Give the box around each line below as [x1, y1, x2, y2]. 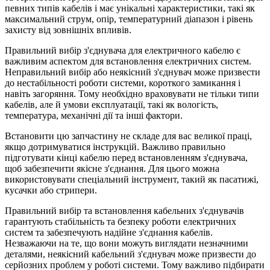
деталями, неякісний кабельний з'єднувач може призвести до [5, 248, 256, 259]
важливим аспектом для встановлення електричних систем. [5, 55, 251, 66]
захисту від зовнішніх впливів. [5, 24, 131, 35]
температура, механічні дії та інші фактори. [5, 110, 183, 121]
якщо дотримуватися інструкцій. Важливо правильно [5, 141, 225, 152]
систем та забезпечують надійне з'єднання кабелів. [5, 227, 213, 237]
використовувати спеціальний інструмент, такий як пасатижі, [5, 174, 259, 184]
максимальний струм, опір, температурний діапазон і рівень [5, 13, 253, 24]
